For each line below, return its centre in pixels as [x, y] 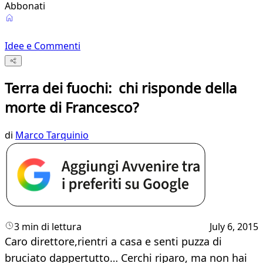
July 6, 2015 [234, 227]
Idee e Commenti [43, 46]
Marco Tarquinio [52, 135]
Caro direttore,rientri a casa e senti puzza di [113, 242]
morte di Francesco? [72, 107]
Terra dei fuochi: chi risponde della [121, 88]
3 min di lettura [48, 227]
